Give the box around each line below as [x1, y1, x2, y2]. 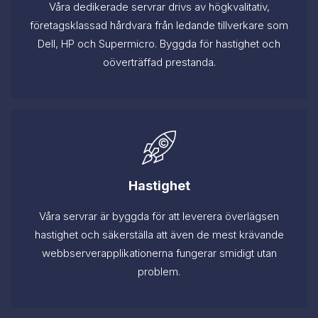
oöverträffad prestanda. [102, 55, 216, 70]
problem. [138, 265, 180, 279]
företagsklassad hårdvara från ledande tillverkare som [30, 18, 288, 33]
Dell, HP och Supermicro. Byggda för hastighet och [38, 37, 280, 51]
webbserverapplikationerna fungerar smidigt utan [41, 246, 277, 261]
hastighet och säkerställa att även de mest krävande [34, 228, 284, 242]
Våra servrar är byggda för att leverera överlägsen [39, 209, 279, 224]
